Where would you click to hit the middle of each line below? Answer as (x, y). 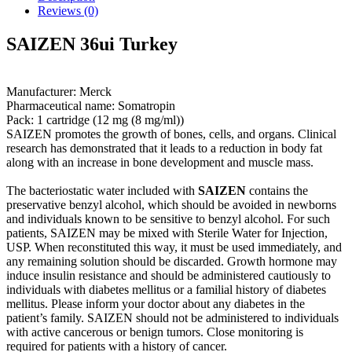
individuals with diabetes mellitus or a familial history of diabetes (166, 289)
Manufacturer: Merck (59, 91)
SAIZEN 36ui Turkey (92, 44)
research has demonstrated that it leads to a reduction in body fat (164, 148)
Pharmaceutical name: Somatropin (91, 105)
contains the (279, 190)
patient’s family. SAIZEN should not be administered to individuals (172, 317)
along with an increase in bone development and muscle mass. (160, 162)
